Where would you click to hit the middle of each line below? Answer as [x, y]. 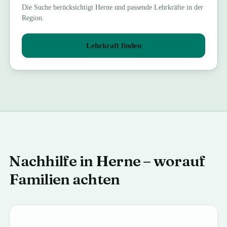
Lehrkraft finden [113, 46]
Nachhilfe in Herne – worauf [107, 161]
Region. [33, 18]
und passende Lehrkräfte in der [158, 7]
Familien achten [65, 179]
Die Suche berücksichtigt [59, 7]
